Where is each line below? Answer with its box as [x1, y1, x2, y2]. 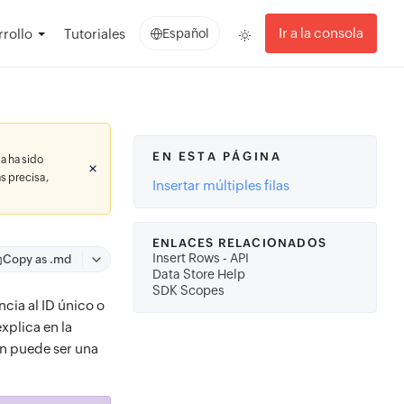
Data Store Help [152, 267, 245, 281]
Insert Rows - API [152, 251, 249, 265]
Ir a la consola [279, 25, 363, 41]
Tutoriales [64, 25, 125, 41]
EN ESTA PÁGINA [152, 150, 282, 163]
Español [161, 26, 209, 41]
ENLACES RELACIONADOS [152, 236, 326, 250]
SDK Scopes [152, 283, 225, 298]
